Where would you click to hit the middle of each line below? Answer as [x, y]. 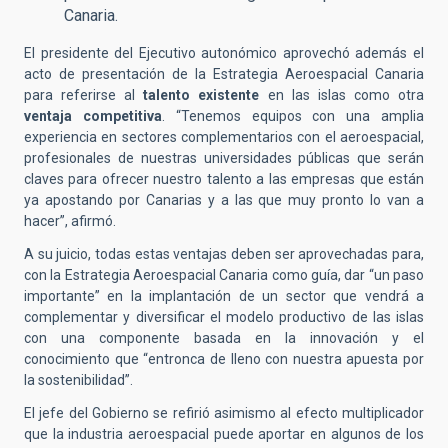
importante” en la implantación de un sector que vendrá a [224, 296]
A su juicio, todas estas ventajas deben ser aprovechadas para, [224, 254]
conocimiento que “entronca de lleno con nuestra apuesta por [224, 359]
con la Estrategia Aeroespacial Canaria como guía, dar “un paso [224, 275]
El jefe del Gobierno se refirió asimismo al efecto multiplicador [224, 413]
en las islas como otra [342, 95]
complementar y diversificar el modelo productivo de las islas [224, 317]
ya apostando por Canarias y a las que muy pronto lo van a [224, 200]
